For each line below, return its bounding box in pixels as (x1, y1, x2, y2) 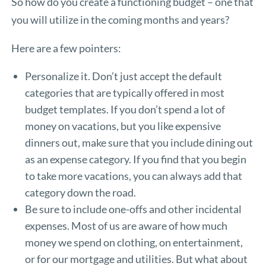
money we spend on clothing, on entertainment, (24, 235, 243, 249)
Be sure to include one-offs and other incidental (24, 202, 242, 216)
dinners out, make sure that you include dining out (24, 135, 253, 149)
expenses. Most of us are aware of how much (24, 218, 227, 232)
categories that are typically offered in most (24, 85, 224, 99)
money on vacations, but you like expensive (24, 119, 221, 132)
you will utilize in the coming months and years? (11, 12, 230, 26)
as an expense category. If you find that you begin (24, 152, 246, 166)
